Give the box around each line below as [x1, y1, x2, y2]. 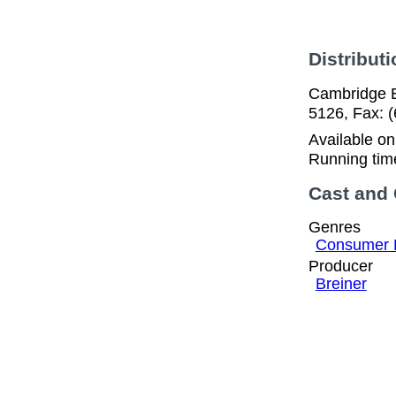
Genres [308, 218, 361, 236]
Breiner [315, 275, 367, 293]
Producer [308, 257, 373, 275]
